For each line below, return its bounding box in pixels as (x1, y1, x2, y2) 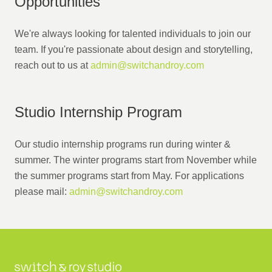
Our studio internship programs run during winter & (15, 138, 231, 149)
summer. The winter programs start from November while (15, 154, 257, 165)
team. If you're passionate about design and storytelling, (15, 44, 253, 55)
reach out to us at (15, 59, 90, 70)
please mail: (15, 186, 69, 197)
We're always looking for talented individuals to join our (15, 28, 251, 39)
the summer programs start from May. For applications (15, 170, 244, 181)
